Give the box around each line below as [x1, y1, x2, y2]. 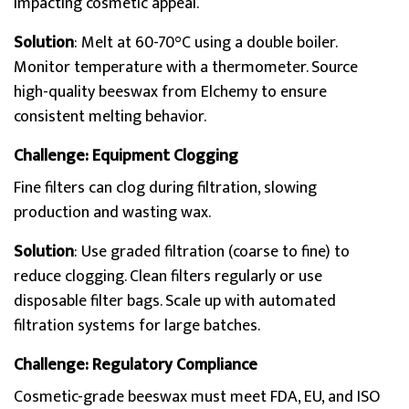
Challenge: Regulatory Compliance [14, 351, 257, 379]
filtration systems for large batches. [14, 312, 260, 340]
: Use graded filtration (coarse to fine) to [74, 238, 350, 266]
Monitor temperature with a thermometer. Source [14, 54, 358, 81]
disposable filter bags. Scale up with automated [14, 288, 336, 315]
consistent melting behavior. [14, 103, 206, 131]
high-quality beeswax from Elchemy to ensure [14, 79, 327, 106]
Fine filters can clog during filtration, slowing [14, 174, 317, 202]
